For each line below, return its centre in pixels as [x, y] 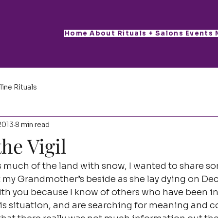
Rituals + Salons [150, 33]
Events [199, 33]
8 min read [32, 124]
